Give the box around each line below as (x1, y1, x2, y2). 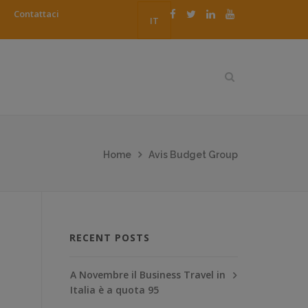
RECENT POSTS (69, 230, 150, 244)
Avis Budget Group (148, 148, 238, 160)
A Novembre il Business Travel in (70, 267, 225, 281)
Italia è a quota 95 (70, 283, 159, 296)
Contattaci (14, 8, 59, 20)
